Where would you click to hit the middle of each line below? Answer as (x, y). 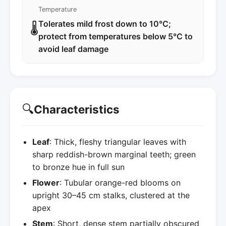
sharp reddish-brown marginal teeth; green (114, 154)
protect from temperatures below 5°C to (116, 36)
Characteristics (77, 109)
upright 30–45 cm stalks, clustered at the (111, 195)
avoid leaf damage (73, 49)
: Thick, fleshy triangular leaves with (118, 142)
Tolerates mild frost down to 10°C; (105, 23)
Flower (46, 182)
